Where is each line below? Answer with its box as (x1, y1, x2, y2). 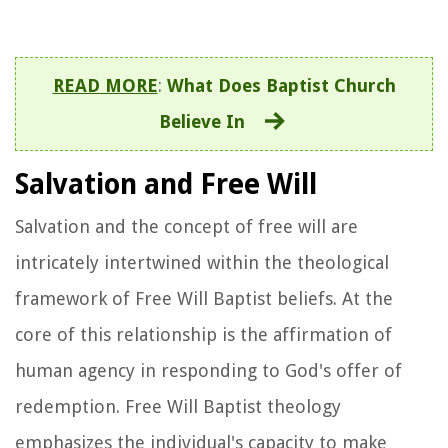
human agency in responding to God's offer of (15, 359, 402, 381)
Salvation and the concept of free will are (15, 215, 358, 237)
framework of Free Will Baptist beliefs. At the (15, 287, 393, 309)
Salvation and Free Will (15, 167, 317, 201)
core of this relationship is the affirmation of (15, 323, 392, 345)
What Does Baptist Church (166, 74, 396, 96)
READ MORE (52, 74, 158, 96)
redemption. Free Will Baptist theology (15, 395, 341, 417)
